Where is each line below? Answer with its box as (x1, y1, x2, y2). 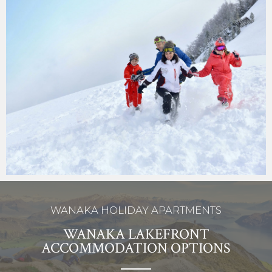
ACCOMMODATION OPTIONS (41, 238, 231, 257)
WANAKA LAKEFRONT (63, 224, 209, 243)
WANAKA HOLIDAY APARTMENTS (50, 203, 222, 216)
